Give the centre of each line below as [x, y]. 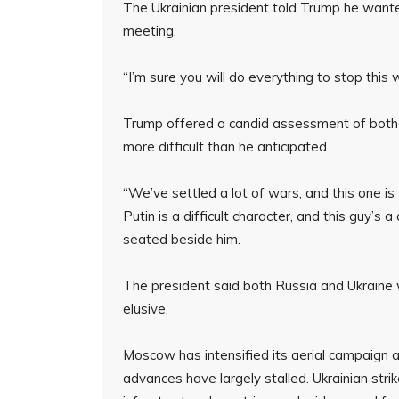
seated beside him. [182, 239]
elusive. [146, 309]
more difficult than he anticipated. [226, 147]
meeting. [150, 31]
